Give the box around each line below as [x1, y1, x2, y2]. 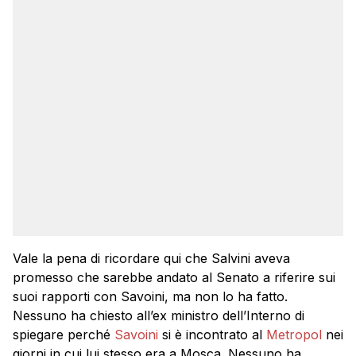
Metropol [266, 327, 322, 343]
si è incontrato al [158, 327, 266, 343]
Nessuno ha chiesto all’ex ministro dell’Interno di [13, 308, 304, 324]
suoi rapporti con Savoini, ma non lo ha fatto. [13, 288, 288, 305]
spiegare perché [13, 327, 114, 343]
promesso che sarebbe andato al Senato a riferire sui [13, 269, 335, 286]
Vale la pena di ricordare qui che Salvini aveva [13, 250, 290, 267]
